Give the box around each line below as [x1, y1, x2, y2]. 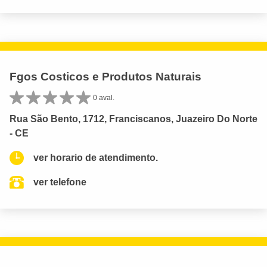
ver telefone [33, 177, 86, 188]
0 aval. [93, 94, 114, 103]
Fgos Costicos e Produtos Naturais [10, 70, 201, 83]
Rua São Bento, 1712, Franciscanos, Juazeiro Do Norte [10, 114, 257, 125]
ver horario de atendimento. [33, 153, 158, 163]
